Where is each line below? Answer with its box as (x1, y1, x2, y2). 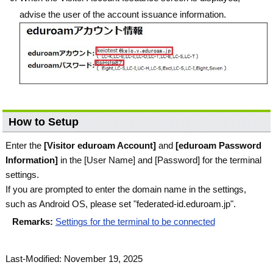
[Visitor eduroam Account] (44, 140, 157, 151)
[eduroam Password (175, 140, 262, 151)
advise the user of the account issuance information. (19, 9, 227, 19)
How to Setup (9, 116, 79, 129)
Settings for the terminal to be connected (55, 216, 215, 227)
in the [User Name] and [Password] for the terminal (58, 155, 262, 166)
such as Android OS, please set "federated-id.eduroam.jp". (5, 199, 236, 210)
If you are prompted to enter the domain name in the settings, (5, 184, 247, 195)
